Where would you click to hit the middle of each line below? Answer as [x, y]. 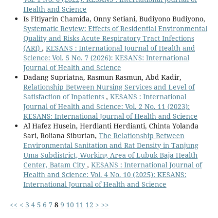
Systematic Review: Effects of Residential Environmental [115, 28]
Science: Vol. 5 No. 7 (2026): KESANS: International [106, 57]
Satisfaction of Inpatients [64, 96]
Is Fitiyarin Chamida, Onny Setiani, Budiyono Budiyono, [114, 18]
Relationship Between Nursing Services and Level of [109, 87]
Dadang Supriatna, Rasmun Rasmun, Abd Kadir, [102, 77]
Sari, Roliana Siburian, [61, 135]
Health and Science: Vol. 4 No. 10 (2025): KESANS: [105, 174]
